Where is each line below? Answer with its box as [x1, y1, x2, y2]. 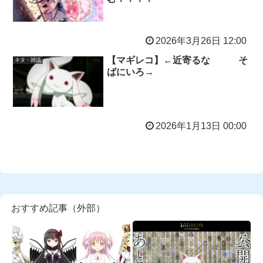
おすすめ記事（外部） [11, 203, 105, 213]
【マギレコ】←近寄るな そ [107, 55, 248, 65]
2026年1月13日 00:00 [155, 120, 247, 131]
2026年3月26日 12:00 [155, 36, 247, 46]
